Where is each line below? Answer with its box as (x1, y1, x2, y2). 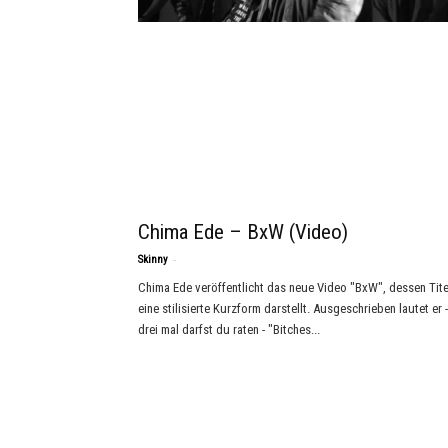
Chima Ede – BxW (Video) (138, 220, 348, 244)
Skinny (138, 253, 168, 266)
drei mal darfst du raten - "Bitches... (138, 322, 320, 337)
